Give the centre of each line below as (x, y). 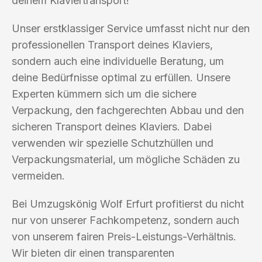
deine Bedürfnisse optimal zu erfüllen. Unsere (121, 77)
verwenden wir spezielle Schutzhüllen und (113, 143)
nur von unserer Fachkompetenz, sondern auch (125, 220)
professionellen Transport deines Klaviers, (112, 44)
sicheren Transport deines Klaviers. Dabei (112, 126)
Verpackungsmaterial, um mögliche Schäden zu (126, 159)
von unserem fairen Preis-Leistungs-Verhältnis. (124, 236)
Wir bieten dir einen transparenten (93, 253)
